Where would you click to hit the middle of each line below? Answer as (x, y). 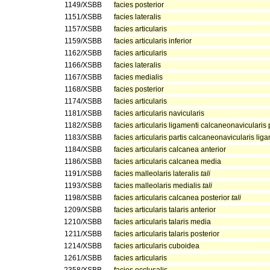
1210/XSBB (83, 222)
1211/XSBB (83, 234)
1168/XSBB (83, 89)
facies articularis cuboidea (157, 246)
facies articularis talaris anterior (165, 210)
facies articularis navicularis (159, 113)
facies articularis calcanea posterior (173, 198)
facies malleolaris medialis (158, 186)
